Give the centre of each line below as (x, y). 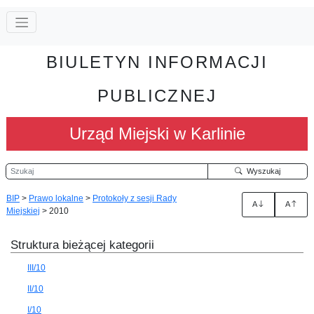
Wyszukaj (261, 171)
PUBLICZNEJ (157, 95)
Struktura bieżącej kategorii (82, 245)
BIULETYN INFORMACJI (157, 62)
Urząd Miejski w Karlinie (157, 133)
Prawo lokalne (56, 198)
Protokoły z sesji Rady (135, 198)
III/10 (36, 267)
